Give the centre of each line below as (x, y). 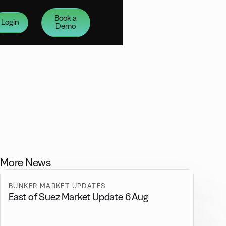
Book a (66, 18)
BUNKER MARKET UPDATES (57, 186)
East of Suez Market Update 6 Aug (79, 197)
